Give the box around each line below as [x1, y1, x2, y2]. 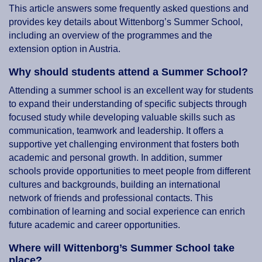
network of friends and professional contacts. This [9, 193, 213, 204]
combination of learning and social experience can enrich [9, 206, 245, 217]
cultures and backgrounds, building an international [9, 180, 220, 190]
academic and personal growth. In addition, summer [9, 153, 222, 163]
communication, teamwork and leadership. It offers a [9, 126, 223, 136]
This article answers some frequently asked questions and [9, 4, 249, 14]
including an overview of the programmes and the [9, 30, 212, 41]
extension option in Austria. [9, 44, 120, 54]
